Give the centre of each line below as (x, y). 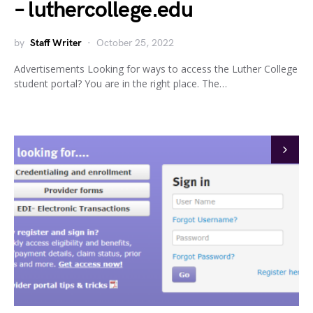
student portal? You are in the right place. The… (121, 83)
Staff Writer (56, 43)
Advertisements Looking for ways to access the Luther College (156, 69)
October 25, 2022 (135, 43)
